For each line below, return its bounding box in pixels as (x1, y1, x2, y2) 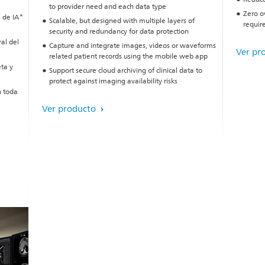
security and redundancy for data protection (49, 25, 189, 38)
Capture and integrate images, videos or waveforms (49, 40, 216, 52)
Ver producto (42, 102, 99, 117)
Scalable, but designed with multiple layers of (49, 15, 195, 27)
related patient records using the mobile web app (49, 50, 208, 63)
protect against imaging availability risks (49, 75, 178, 88)
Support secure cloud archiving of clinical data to (49, 64, 203, 77)
